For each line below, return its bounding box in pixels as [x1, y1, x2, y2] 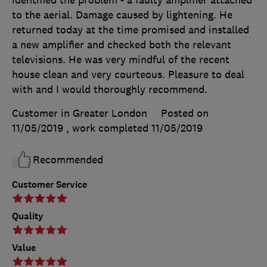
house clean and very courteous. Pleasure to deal [12, 68, 244, 82]
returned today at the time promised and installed [12, 23, 249, 37]
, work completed [66, 122, 151, 135]
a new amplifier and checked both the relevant [12, 38, 231, 52]
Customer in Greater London [12, 107, 147, 120]
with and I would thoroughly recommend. [12, 83, 207, 97]
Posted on [161, 107, 209, 120]
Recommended [33, 153, 103, 167]
